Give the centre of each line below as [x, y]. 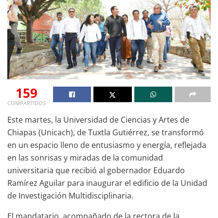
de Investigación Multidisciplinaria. [70, 195]
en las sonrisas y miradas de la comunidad [85, 157]
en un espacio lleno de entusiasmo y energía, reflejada [107, 145]
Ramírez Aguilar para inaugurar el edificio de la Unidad [107, 183]
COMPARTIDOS [27, 103]
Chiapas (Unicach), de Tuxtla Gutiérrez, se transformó [106, 132]
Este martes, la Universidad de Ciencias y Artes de [98, 119]
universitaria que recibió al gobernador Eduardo [96, 170]
